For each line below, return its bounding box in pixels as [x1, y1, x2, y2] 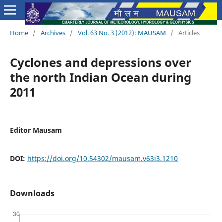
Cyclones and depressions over [9, 54, 191, 70]
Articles [178, 28, 200, 37]
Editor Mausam [9, 125, 62, 135]
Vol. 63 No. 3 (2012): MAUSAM [77, 28, 166, 37]
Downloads [9, 187, 55, 199]
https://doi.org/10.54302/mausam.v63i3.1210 [27, 153, 178, 163]
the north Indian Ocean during [9, 68, 191, 85]
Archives [40, 28, 65, 37]
